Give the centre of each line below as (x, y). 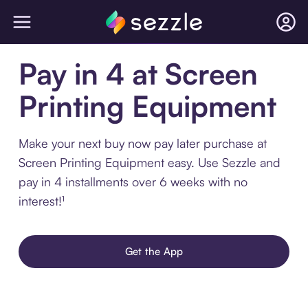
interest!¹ (41, 201)
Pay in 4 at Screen (138, 74)
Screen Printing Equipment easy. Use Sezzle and (149, 162)
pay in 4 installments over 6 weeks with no (133, 181)
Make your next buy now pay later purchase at (142, 143)
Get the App (154, 251)
